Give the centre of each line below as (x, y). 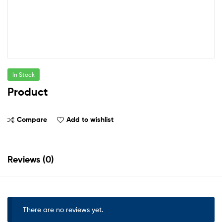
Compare (32, 119)
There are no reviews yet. (63, 210)
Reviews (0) (31, 160)
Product (28, 92)
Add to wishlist (90, 119)
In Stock (24, 75)
